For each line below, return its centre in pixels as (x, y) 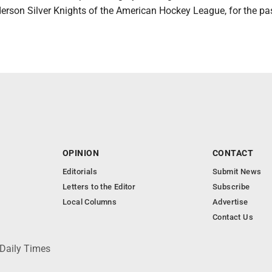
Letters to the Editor (99, 187)
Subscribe (231, 187)
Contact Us (233, 217)
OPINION (81, 153)
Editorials (80, 172)
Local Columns (90, 202)
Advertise (230, 202)
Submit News (237, 172)
